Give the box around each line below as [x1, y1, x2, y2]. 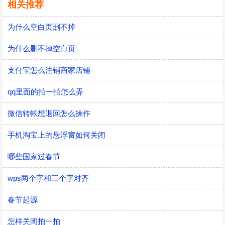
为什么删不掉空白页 [8, 44, 75, 53]
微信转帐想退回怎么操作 [8, 109, 90, 118]
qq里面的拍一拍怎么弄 [8, 87, 83, 96]
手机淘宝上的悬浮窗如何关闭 [8, 131, 105, 139]
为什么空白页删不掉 [8, 23, 75, 31]
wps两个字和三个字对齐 [8, 174, 89, 182]
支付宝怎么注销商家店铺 [8, 66, 90, 74]
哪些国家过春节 [8, 152, 60, 161]
